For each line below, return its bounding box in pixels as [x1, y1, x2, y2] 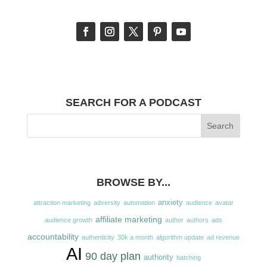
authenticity [81, 234, 114, 241]
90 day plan [85, 250, 141, 263]
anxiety [157, 198, 183, 207]
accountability [27, 232, 79, 242]
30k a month [117, 234, 153, 241]
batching [176, 254, 201, 262]
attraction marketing [33, 199, 91, 207]
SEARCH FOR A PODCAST [65, 97, 201, 109]
